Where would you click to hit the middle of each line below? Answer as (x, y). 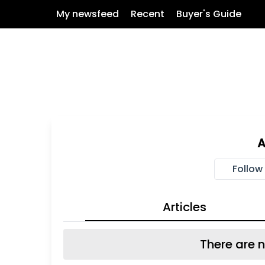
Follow (247, 169)
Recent (148, 14)
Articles (184, 207)
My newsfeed (88, 14)
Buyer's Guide (209, 14)
